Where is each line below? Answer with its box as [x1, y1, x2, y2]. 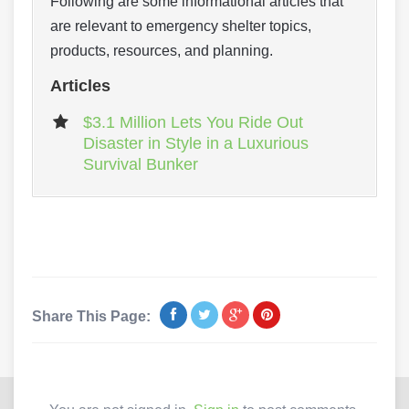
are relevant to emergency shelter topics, [50, 18, 311, 34]
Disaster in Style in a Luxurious [83, 134, 309, 152]
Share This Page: [32, 309, 151, 324]
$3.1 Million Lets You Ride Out [83, 113, 303, 131]
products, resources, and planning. [50, 43, 273, 58]
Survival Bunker [83, 155, 198, 173]
